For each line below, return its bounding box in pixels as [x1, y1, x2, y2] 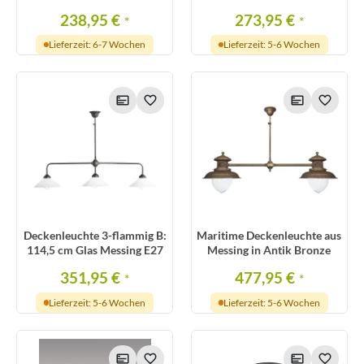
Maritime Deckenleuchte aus [197, 227, 342, 242]
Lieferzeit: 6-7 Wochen [49, 38, 146, 50]
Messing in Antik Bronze [207, 242, 331, 257]
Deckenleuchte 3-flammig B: [23, 227, 167, 242]
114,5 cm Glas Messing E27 [26, 242, 163, 257]
